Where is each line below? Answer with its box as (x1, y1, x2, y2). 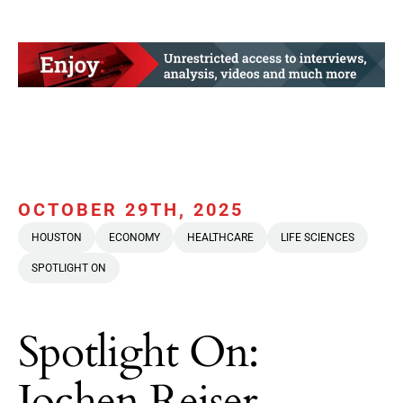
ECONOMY (109, 231, 160, 245)
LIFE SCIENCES (281, 231, 354, 245)
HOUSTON (31, 231, 82, 245)
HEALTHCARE (187, 231, 254, 245)
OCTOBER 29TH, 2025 (18, 199, 244, 221)
